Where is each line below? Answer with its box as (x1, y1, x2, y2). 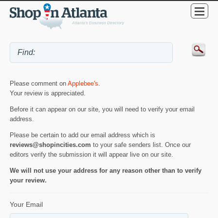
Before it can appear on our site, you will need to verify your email (10, 105, 195, 113)
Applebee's (68, 80, 98, 88)
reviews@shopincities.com (10, 141, 91, 148)
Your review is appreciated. (10, 90, 86, 97)
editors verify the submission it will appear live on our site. (10, 150, 173, 158)
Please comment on (10, 80, 68, 88)
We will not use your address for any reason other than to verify (10, 166, 201, 174)
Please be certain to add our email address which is (10, 131, 155, 139)
